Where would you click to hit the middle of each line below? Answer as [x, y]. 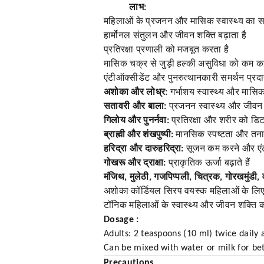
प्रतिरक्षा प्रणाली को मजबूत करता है [166, 50]
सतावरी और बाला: [135, 107]
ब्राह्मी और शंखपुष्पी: [139, 135]
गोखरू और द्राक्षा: [135, 164]
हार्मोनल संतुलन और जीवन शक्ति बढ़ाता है [175, 36]
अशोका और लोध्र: [136, 93]
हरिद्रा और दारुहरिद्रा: [144, 149]
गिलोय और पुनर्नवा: [136, 121]
